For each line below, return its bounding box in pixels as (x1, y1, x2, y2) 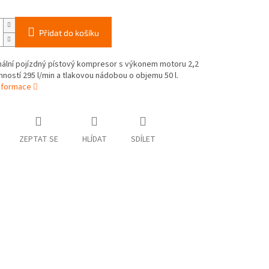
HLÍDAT (82, 133, 107, 146)
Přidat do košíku (38, 28, 99, 38)
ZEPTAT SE (19, 133, 58, 146)
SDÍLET (130, 133, 156, 146)
